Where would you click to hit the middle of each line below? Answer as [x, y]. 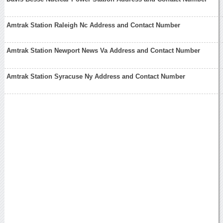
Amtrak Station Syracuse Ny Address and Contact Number [96, 77]
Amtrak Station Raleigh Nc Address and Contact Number [94, 25]
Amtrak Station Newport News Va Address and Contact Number [104, 51]
